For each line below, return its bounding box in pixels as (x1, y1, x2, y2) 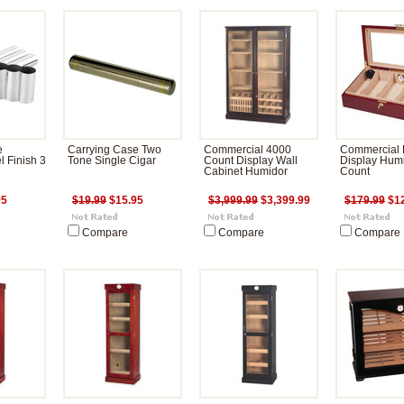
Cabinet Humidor (204, 166, 288, 177)
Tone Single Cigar (68, 155, 156, 166)
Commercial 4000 (204, 144, 291, 155)
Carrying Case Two (68, 144, 161, 155)
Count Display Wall (204, 155, 298, 166)
